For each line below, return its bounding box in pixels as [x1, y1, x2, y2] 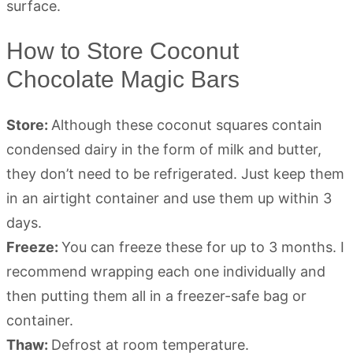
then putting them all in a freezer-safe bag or [6, 288, 307, 304]
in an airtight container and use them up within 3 [6, 190, 332, 206]
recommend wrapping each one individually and [6, 263, 325, 280]
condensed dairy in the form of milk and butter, [6, 141, 321, 158]
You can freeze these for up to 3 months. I [61, 239, 344, 255]
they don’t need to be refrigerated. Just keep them [6, 165, 344, 182]
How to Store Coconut [6, 38, 239, 64]
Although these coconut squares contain [51, 117, 322, 133]
